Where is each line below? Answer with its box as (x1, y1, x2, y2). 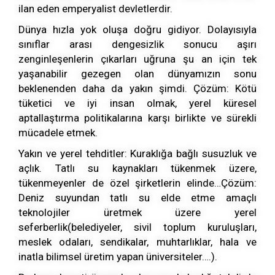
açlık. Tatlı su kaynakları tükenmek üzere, (18, 162, 257, 175)
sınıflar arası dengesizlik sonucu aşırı (18, 38, 257, 51)
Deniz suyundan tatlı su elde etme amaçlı (18, 192, 257, 204)
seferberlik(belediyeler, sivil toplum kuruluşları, (18, 221, 257, 234)
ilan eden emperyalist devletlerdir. (18, 2, 172, 15)
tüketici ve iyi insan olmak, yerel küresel (18, 97, 257, 110)
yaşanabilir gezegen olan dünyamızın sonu (18, 68, 257, 80)
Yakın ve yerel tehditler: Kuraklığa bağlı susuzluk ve (18, 147, 257, 160)
